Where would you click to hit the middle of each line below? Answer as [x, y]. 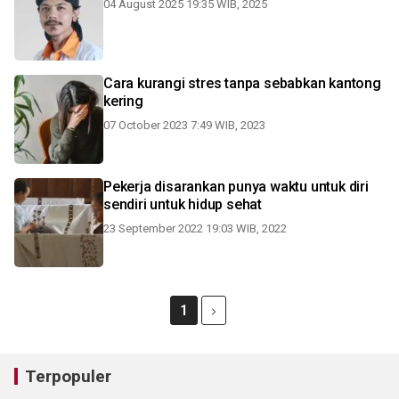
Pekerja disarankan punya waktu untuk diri [236, 187]
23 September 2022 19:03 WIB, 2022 [195, 228]
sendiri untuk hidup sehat [183, 204]
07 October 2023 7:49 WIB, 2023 [184, 125]
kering [123, 101]
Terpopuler [68, 376]
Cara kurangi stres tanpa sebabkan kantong [242, 83]
